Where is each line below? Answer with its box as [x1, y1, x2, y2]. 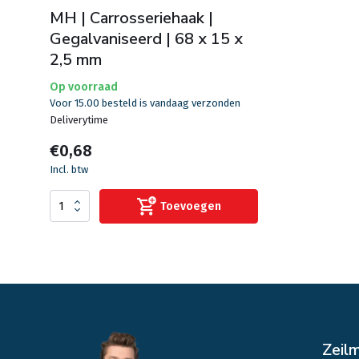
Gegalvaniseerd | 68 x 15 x [50, 27, 243, 50]
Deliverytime [50, 113, 108, 126]
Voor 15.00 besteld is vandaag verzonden [50, 96, 240, 109]
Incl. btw [50, 163, 88, 175]
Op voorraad [50, 79, 118, 94]
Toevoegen [159, 199, 221, 213]
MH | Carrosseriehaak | [50, 6, 213, 29]
